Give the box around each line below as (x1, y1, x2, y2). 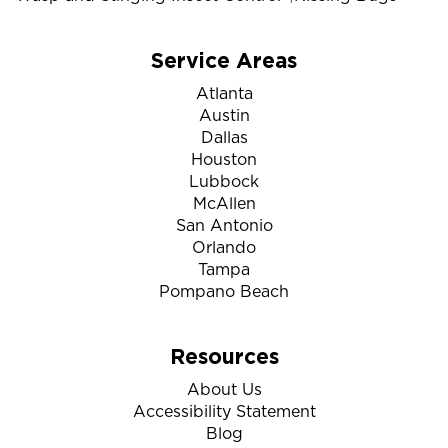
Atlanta (195, 84, 253, 103)
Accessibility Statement (132, 402, 316, 421)
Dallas (200, 128, 248, 147)
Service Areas (151, 48, 297, 73)
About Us (186, 380, 262, 399)
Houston (191, 150, 257, 169)
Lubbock (189, 172, 259, 191)
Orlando (192, 238, 256, 257)
